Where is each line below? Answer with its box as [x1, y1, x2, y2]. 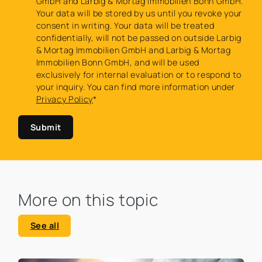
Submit [30, 121, 61, 133]
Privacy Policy [36, 94, 93, 105]
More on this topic [18, 188, 158, 211]
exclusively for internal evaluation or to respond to [36, 69, 242, 81]
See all [30, 219, 60, 231]
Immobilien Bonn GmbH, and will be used [36, 57, 199, 68]
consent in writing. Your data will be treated [36, 20, 215, 32]
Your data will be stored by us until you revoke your [36, 8, 243, 19]
